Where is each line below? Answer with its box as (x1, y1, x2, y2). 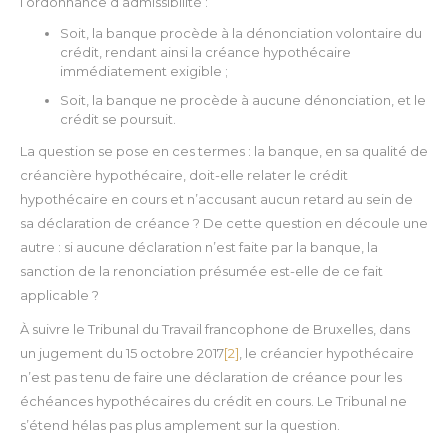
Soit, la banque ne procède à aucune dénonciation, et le (60, 92, 426, 109)
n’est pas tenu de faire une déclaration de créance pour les (20, 369, 402, 386)
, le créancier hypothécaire (239, 345, 414, 362)
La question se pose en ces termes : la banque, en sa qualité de (20, 143, 428, 160)
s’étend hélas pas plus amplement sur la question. (20, 417, 340, 434)
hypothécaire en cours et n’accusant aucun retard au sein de (20, 191, 413, 208)
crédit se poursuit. (60, 111, 176, 128)
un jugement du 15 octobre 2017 (20, 345, 224, 362)
